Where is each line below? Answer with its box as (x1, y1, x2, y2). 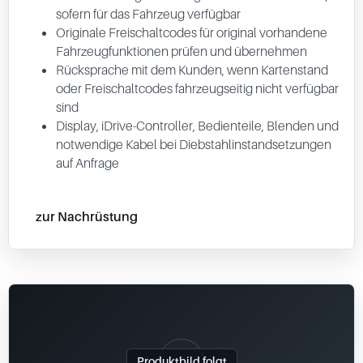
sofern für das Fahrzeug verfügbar (56, 6, 241, 22)
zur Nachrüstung (36, 207, 138, 224)
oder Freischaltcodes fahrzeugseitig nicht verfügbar (56, 80, 339, 96)
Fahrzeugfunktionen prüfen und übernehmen (56, 43, 307, 59)
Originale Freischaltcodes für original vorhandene (56, 24, 327, 41)
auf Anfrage (56, 155, 119, 171)
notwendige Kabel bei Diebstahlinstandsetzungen (56, 136, 331, 152)
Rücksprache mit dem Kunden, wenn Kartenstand (56, 62, 328, 78)
